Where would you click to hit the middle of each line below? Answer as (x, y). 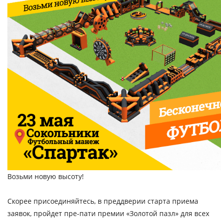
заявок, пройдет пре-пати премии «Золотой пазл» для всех (108, 213)
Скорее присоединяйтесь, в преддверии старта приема (103, 201)
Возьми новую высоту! (46, 176)
